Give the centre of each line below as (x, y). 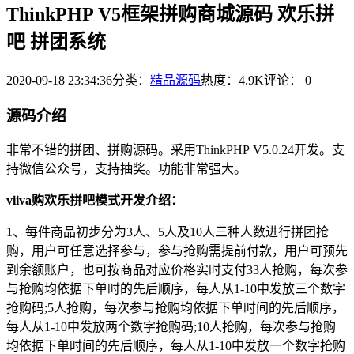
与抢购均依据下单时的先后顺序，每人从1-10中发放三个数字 (176, 289)
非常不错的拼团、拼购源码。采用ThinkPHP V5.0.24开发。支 (175, 150)
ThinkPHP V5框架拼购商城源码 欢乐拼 (170, 14)
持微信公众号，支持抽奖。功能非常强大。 (126, 169)
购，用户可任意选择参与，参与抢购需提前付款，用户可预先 (177, 251)
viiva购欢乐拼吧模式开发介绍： (95, 201)
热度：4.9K (232, 80)
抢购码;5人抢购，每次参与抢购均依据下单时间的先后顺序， (175, 308)
